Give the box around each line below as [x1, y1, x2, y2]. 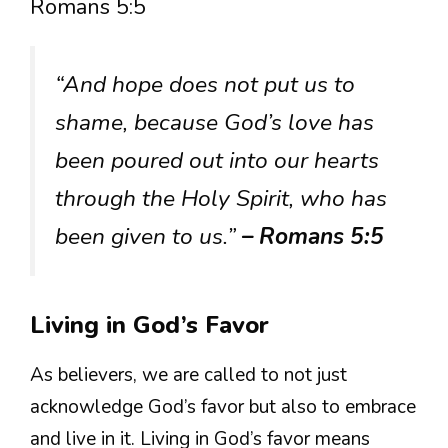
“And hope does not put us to [55, 69, 355, 101]
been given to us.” [55, 221, 242, 253]
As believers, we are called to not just [30, 361, 347, 388]
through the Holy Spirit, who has [55, 183, 387, 215]
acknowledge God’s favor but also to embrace [30, 393, 416, 420]
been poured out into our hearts [55, 145, 379, 177]
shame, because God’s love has [55, 107, 374, 139]
